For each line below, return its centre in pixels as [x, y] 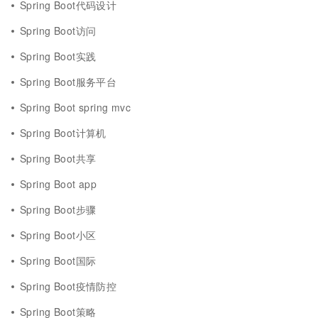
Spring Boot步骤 [58, 209]
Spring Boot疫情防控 [68, 286]
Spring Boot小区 [58, 235]
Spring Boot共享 [58, 158]
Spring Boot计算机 [63, 133]
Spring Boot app [59, 184]
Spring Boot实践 [58, 56]
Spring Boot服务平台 [68, 82]
